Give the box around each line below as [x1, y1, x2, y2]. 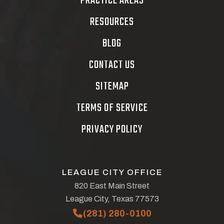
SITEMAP [95, 78, 129, 95]
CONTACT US [89, 56, 135, 73]
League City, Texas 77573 [65, 194, 159, 203]
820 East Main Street [74, 181, 149, 190]
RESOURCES [90, 13, 134, 30]
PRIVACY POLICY [81, 121, 142, 138]
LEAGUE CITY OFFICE [61, 168, 162, 176]
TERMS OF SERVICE [76, 99, 148, 116]
